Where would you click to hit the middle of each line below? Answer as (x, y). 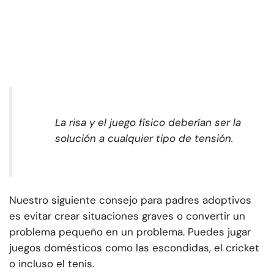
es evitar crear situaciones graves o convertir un (127, 216)
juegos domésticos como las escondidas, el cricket (134, 248)
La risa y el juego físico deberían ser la (148, 123)
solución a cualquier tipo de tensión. (144, 139)
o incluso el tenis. (52, 264)
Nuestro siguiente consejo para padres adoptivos (130, 200)
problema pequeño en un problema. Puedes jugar (130, 232)
